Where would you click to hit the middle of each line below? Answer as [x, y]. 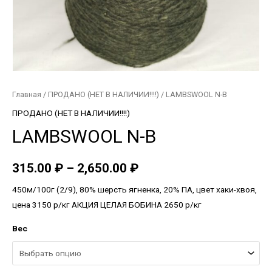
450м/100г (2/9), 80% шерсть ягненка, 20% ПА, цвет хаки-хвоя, [134, 189]
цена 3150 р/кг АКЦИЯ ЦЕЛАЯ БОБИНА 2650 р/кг [107, 204]
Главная [27, 95]
